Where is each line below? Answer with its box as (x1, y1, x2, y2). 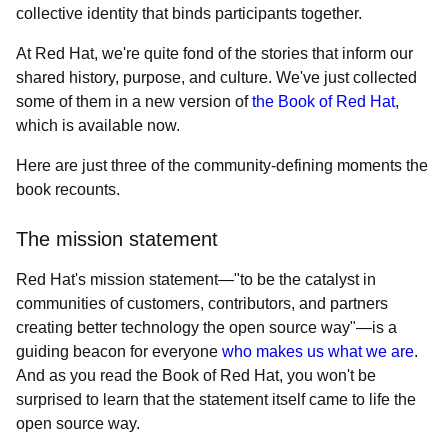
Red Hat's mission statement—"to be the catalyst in (16, 271, 376, 288)
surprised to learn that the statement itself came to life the (16, 391, 416, 408)
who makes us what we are (222, 343, 414, 360)
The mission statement (16, 228, 218, 250)
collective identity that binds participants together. (16, 5, 362, 22)
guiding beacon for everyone (16, 343, 222, 360)
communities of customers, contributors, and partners (16, 295, 388, 312)
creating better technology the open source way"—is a (16, 319, 397, 336)
